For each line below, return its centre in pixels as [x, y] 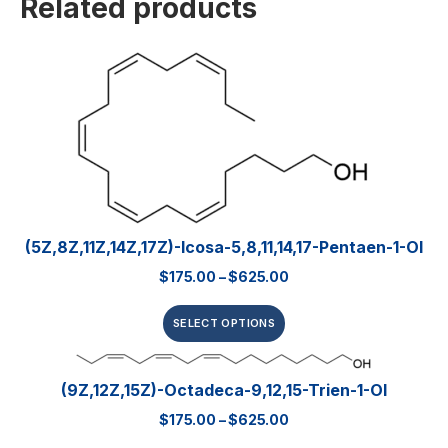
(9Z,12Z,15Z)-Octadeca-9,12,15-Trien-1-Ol [224, 390]
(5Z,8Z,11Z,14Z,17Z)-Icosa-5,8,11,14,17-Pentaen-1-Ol [224, 247]
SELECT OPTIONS [224, 323]
